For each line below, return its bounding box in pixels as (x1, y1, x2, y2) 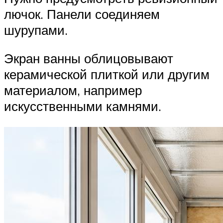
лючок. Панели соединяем (4, 5, 160, 22)
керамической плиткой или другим (4, 66, 210, 83)
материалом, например (4, 82, 142, 99)
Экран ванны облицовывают (4, 50, 173, 67)
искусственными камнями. (4, 98, 161, 114)
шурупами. (4, 21, 68, 38)
